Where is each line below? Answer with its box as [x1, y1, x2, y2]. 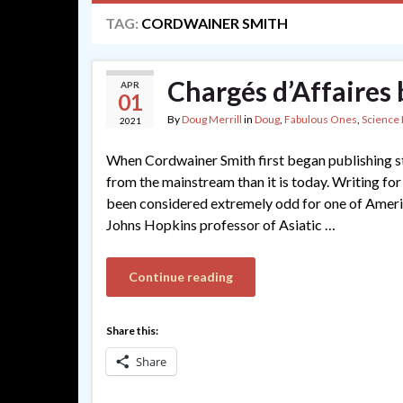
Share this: [106, 324, 158, 337]
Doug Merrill [182, 112, 242, 126]
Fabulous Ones [284, 112, 357, 126]
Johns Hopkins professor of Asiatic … [106, 216, 336, 233]
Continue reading [129, 269, 233, 284]
